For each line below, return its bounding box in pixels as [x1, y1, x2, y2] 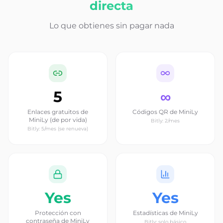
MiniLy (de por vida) [28, 116, 87, 123]
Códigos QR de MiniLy [132, 108, 198, 115]
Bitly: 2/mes [151, 117, 180, 124]
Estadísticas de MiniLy [132, 209, 198, 217]
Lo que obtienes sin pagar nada [49, 21, 174, 30]
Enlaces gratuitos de [27, 108, 88, 115]
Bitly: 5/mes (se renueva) [27, 125, 88, 132]
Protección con [34, 209, 81, 217]
